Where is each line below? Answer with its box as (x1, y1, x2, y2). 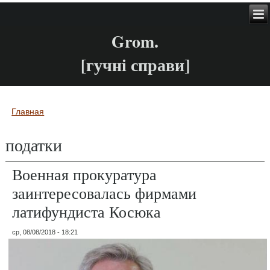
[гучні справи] (80, 52, 190, 78)
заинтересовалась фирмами (12, 182, 197, 203)
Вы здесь (5, 110, 71, 134)
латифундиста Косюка (12, 201, 162, 222)
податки (5, 133, 63, 156)
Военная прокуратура (12, 163, 157, 184)
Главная (11, 106, 45, 116)
